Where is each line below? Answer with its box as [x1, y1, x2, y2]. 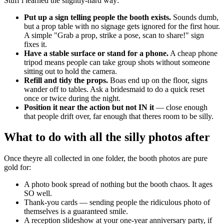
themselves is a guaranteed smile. [24, 207, 128, 216]
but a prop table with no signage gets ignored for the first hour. [24, 21, 220, 30]
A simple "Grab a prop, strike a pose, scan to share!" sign [24, 30, 204, 39]
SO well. [24, 189, 52, 198]
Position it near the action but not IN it [24, 102, 154, 111]
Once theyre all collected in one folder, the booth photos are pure [4, 154, 207, 163]
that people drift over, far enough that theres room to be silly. [24, 111, 213, 120]
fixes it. [24, 39, 47, 48]
